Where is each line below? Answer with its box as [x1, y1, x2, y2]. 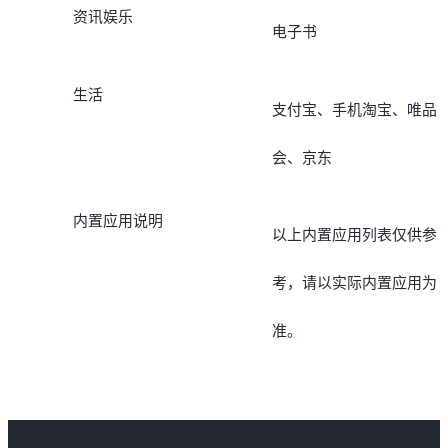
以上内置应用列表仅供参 [271, 227, 437, 244]
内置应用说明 [72, 212, 163, 229]
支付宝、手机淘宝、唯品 [271, 101, 437, 118]
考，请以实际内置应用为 [271, 275, 437, 292]
